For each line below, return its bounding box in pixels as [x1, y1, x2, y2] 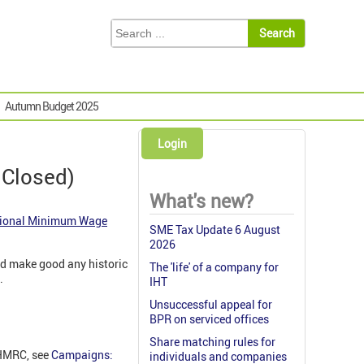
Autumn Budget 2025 [5, 98, 98, 115]
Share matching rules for [149, 334, 275, 350]
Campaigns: [51, 346, 113, 362]
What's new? [149, 188, 253, 214]
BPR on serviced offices [149, 311, 269, 327]
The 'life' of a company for [149, 259, 279, 275]
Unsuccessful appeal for [149, 297, 272, 313]
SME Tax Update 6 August [149, 222, 280, 238]
